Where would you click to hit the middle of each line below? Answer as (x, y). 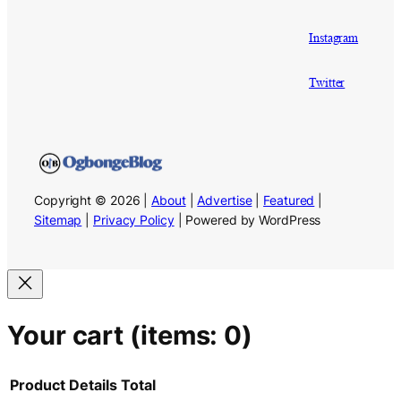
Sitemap (58, 220)
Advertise (225, 200)
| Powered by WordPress (247, 220)
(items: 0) (191, 335)
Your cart (68, 335)
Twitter (327, 83)
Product (38, 385)
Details (93, 385)
